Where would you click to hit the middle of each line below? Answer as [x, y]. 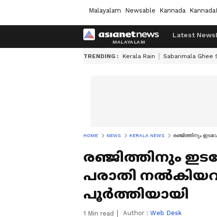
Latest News [194, 35]
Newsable [140, 10]
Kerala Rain [139, 56]
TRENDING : [101, 56]
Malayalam [105, 10]
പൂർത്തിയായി [136, 194]
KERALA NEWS [147, 135]
